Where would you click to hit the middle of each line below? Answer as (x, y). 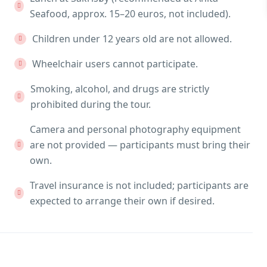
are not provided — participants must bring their (140, 145)
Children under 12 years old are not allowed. (132, 39)
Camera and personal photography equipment (135, 129)
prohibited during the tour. (91, 104)
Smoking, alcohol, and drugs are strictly (120, 89)
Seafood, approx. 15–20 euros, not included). (130, 14)
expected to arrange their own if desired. (122, 201)
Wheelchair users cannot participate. (115, 64)
